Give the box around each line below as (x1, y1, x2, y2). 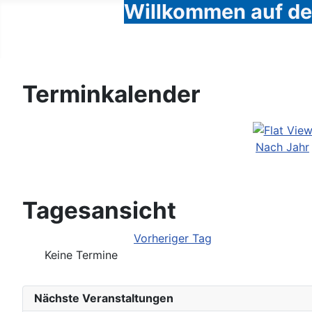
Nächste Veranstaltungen (34, 291, 173, 305)
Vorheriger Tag (134, 231, 212, 245)
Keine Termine (45, 248, 118, 262)
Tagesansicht (22, 196, 176, 224)
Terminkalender (22, 80, 201, 108)
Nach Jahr (256, 139, 309, 154)
